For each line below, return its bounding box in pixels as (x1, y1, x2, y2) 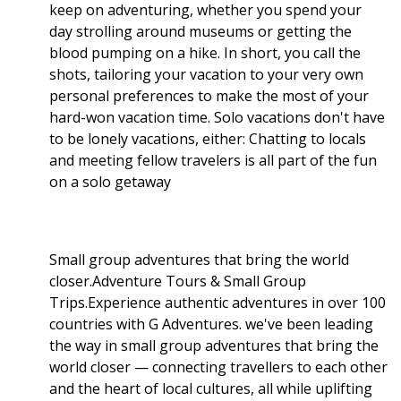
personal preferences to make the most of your (49, 85, 369, 106)
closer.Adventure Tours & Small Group (49, 270, 306, 291)
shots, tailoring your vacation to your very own (49, 64, 363, 84)
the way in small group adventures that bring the (49, 335, 379, 355)
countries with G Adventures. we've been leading (49, 313, 373, 334)
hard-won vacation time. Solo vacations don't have (49, 107, 385, 127)
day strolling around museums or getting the (49, 21, 352, 41)
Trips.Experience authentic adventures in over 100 (49, 292, 386, 312)
